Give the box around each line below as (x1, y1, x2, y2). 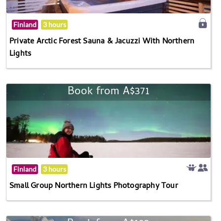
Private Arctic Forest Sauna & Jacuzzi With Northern (9, 35, 195, 48)
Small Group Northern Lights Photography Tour (9, 180, 178, 193)
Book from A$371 (67, 83, 149, 101)
